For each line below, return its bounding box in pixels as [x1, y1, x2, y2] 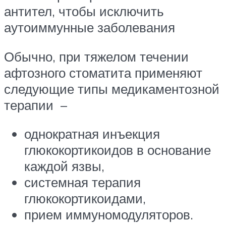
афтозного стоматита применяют [4, 64, 202, 81]
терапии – [4, 96, 67, 113]
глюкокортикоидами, [24, 190, 146, 207]
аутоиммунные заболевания [4, 19, 175, 35]
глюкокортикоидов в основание [24, 142, 211, 158]
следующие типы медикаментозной [4, 80, 219, 97]
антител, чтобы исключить [4, 3, 164, 19]
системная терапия [24, 174, 141, 191]
